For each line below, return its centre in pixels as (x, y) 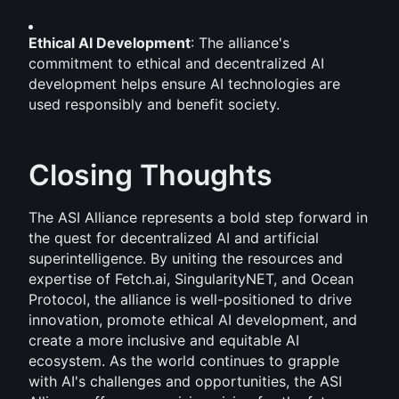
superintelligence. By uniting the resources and (186, 258)
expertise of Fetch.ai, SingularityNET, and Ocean (191, 279)
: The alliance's (240, 43)
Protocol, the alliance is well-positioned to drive (190, 299)
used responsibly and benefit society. (154, 104)
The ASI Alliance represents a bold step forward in (198, 217)
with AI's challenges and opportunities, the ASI (185, 381)
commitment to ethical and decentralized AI (176, 63)
